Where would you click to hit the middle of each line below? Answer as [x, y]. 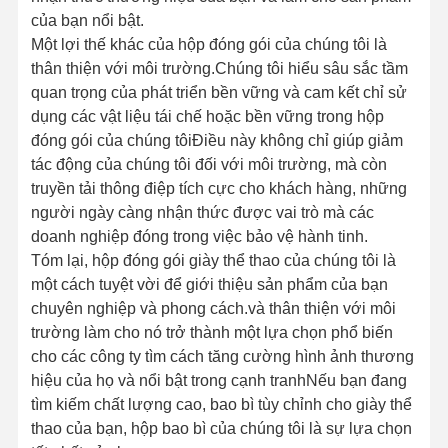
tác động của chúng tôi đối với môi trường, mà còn [208, 164]
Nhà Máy [354, 404]
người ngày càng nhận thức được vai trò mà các [202, 212]
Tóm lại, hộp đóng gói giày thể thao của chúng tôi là [213, 260]
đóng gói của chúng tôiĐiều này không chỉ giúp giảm [216, 140]
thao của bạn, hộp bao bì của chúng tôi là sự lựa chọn [221, 428]
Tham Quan [354, 388]
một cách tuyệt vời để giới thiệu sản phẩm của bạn [209, 284]
